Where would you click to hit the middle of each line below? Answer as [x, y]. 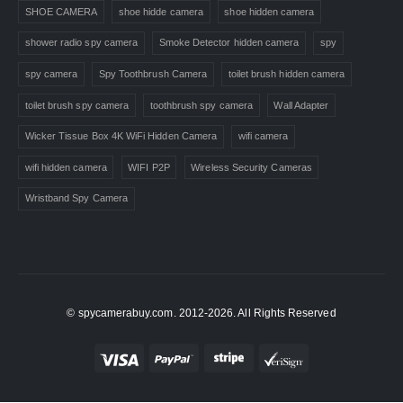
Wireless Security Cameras [251, 167]
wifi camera [263, 136]
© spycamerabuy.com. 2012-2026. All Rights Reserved [201, 313]
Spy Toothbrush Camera [153, 73]
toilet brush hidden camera [287, 73]
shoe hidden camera [269, 11]
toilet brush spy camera [77, 105]
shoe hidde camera [161, 11]
